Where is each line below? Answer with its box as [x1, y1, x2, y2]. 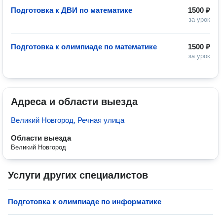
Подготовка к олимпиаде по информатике [8, 197, 161, 206]
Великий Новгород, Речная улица [11, 116, 124, 124]
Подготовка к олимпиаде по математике [11, 42, 157, 51]
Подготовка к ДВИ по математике [11, 6, 132, 14]
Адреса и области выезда [11, 96, 138, 107]
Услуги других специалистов [8, 170, 148, 181]
